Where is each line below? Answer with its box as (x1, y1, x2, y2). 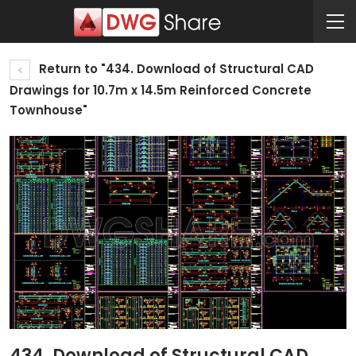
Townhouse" (10, 102, 87, 118)
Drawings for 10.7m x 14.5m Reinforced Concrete (10, 82, 311, 99)
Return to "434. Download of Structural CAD (36, 60, 314, 77)
